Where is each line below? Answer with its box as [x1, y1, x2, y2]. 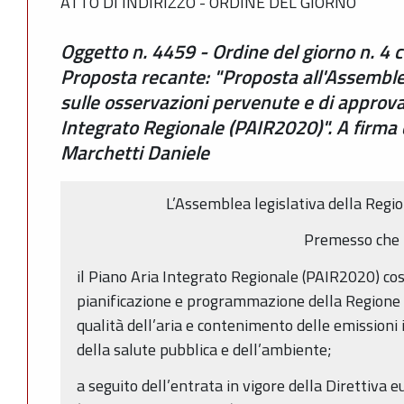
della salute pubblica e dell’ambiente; [77, 336, 332, 362]
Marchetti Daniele [60, 138, 209, 167]
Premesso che [304, 227, 399, 252]
